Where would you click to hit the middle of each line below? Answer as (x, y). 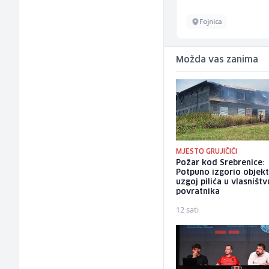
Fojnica (211, 22)
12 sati (188, 210)
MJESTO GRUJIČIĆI (207, 152)
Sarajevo (82, 22)
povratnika (198, 192)
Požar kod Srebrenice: (220, 163)
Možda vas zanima (217, 60)
